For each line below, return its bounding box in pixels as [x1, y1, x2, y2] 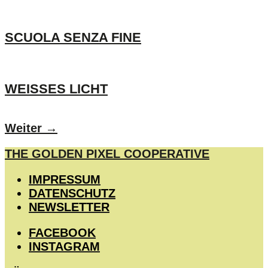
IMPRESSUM [29, 173, 100, 186]
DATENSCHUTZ [29, 187, 115, 200]
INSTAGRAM [29, 240, 100, 253]
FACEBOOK [29, 226, 96, 239]
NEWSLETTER [29, 200, 109, 214]
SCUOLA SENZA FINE [5, 30, 141, 45]
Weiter [5, 121, 45, 135]
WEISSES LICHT [5, 81, 100, 96]
